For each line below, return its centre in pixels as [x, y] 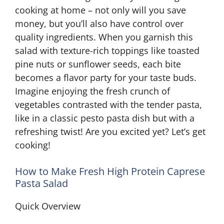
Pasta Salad [41, 183]
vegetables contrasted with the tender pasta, [108, 104]
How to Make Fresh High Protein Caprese [110, 171]
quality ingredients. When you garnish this [104, 37]
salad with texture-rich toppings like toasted [107, 50]
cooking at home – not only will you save [100, 10]
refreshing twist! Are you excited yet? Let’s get [110, 131]
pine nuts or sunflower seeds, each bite [98, 64]
